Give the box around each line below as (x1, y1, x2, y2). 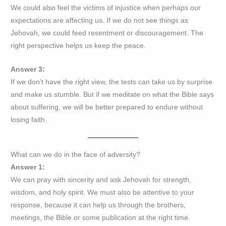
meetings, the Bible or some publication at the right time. (11, 213, 191, 221)
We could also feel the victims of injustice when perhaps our (11, 4, 201, 12)
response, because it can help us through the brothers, (11, 201, 186, 209)
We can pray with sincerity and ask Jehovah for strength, (11, 176, 192, 184)
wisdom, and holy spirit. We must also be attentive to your (11, 188, 195, 196)
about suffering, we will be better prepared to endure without (11, 103, 203, 111)
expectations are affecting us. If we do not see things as (11, 16, 189, 24)
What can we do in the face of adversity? (11, 150, 141, 158)
